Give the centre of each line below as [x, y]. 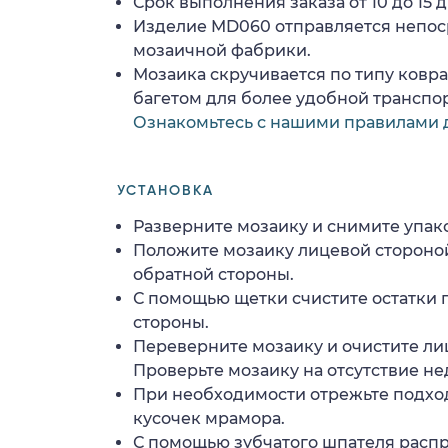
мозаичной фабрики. [222, 50]
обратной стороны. [213, 274]
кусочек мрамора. [209, 418]
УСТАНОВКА [165, 190]
